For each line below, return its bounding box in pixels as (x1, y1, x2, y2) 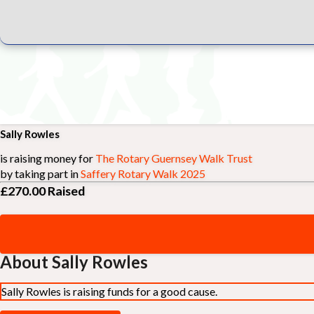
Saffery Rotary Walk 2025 (81, 167, 205, 180)
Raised (46, 183, 85, 198)
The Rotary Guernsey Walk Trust (95, 151, 252, 165)
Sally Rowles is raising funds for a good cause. (1, 284, 217, 298)
